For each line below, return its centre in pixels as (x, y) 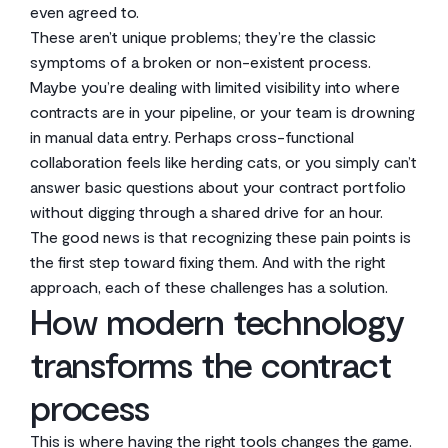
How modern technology (217, 320)
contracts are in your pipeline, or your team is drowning (222, 111)
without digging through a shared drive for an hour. (206, 211)
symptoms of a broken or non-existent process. (200, 61)
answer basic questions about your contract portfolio (218, 186)
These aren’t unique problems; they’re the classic (203, 36)
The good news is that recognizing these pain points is (220, 236)
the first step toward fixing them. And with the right (208, 261)
